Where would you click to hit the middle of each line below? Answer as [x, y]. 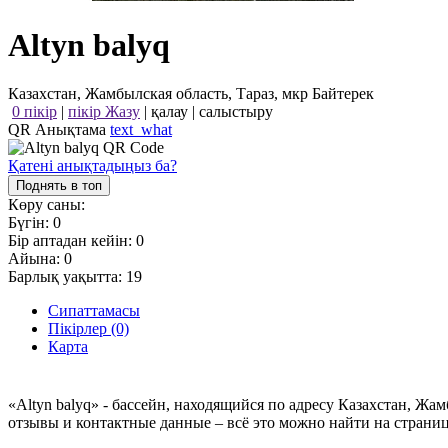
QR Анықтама [59, 130]
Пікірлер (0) [88, 329]
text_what [141, 130]
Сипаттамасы [94, 311]
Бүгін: [30, 223]
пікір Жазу [104, 112]
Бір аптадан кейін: [72, 241]
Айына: [36, 259]
